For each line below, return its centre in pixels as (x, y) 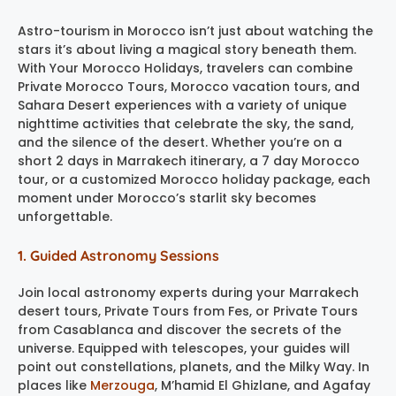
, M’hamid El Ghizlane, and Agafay (263, 385)
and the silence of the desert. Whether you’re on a (180, 142)
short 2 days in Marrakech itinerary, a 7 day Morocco (189, 160)
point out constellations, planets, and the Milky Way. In (194, 366)
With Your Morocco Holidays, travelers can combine (185, 68)
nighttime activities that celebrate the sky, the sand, (186, 123)
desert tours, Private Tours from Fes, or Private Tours (188, 311)
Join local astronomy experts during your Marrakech (188, 292)
